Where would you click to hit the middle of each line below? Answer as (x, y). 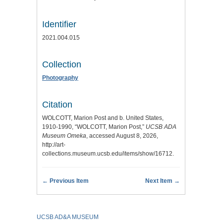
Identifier (59, 25)
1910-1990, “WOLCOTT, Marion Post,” (94, 127)
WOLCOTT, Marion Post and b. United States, (103, 118)
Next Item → (163, 181)
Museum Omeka (64, 136)
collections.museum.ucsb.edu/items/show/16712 (107, 154)
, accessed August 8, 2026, (122, 136)
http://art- (54, 145)
